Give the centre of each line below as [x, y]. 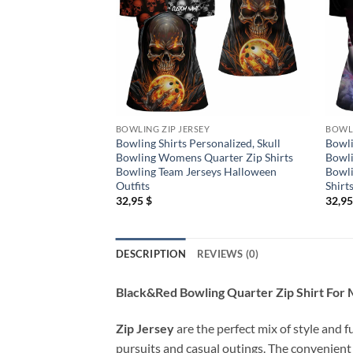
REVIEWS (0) [228, 254]
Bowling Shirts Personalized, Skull [198, 143]
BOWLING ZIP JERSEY [163, 129]
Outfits [132, 185]
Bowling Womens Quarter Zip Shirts [204, 157]
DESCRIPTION [151, 254]
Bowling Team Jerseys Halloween [196, 171]
